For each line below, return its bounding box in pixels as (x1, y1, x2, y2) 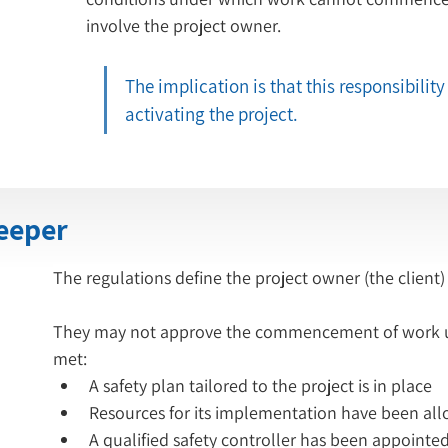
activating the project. (125, 101, 299, 126)
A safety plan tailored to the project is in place (88, 374, 432, 398)
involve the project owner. (86, 13, 282, 37)
